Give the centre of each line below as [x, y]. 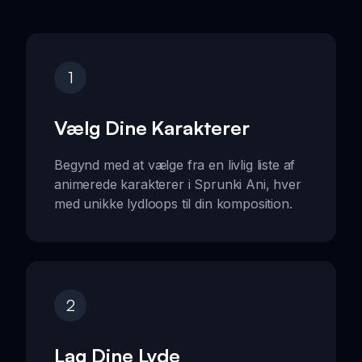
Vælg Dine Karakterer [152, 128]
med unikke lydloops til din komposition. [173, 204]
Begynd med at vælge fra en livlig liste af [175, 165]
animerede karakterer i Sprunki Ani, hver [178, 185]
